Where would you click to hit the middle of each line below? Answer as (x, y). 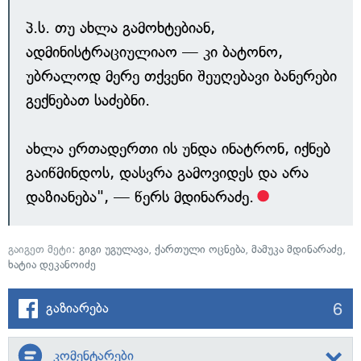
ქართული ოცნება (200, 249)
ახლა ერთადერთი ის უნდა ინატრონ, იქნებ (178, 149)
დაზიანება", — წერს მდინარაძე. (140, 197)
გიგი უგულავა (114, 249)
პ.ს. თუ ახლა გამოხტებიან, (120, 28)
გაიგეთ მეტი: (44, 249)
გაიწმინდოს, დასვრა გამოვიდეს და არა (167, 173)
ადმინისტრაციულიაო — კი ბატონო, (154, 52)
